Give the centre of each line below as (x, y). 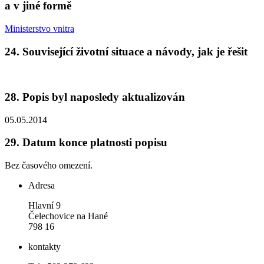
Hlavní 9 (44, 206)
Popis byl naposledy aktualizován (104, 97)
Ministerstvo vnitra (39, 28)
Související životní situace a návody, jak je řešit (135, 51)
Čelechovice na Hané (68, 216)
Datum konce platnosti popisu (95, 143)
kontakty (44, 247)
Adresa (42, 186)
